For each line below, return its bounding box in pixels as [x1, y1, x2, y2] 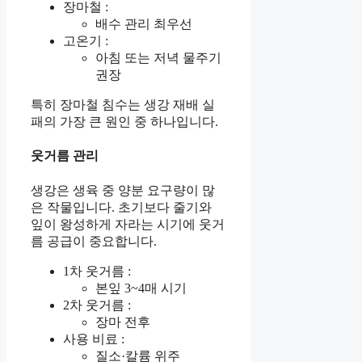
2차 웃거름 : [63, 297, 131, 312]
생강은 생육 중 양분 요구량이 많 [31, 183, 215, 197]
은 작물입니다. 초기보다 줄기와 [31, 200, 212, 214]
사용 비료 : [63, 331, 124, 346]
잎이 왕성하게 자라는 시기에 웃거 [31, 217, 225, 231]
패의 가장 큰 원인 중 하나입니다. [31, 115, 218, 128]
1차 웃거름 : [63, 263, 131, 278]
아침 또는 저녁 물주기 [95, 51, 221, 65]
